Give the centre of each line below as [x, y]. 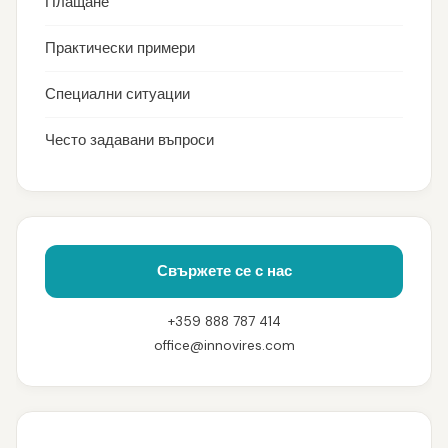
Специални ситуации [117, 94]
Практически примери [120, 48]
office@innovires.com [224, 345]
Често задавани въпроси [129, 140]
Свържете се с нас [224, 271]
